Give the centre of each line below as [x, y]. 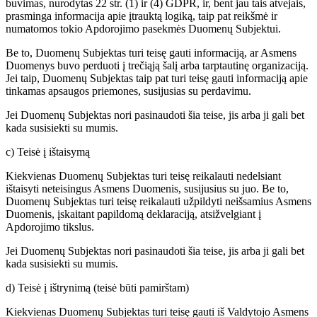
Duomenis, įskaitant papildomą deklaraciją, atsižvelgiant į [133, 214]
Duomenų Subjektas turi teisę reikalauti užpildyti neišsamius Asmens [158, 202]
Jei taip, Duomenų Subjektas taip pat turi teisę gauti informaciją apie [157, 79]
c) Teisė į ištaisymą [48, 152]
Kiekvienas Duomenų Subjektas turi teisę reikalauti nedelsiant [143, 176]
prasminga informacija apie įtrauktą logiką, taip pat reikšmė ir [142, 16]
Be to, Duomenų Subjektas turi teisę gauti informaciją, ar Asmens [151, 53]
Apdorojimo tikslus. [50, 227]
